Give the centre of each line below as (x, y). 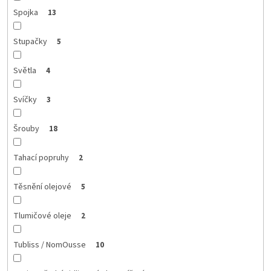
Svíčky (25, 100)
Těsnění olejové (42, 187)
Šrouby (26, 129)
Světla (24, 70)
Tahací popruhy (41, 158)
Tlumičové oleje (42, 216)
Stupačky (30, 41)
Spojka (25, 12)
